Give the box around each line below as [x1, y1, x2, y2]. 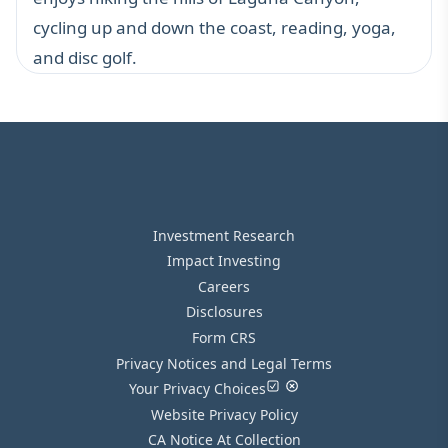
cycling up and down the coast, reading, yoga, [33, 15, 396, 39]
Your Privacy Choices [129, 379, 267, 399]
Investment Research [153, 225, 295, 245]
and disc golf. [33, 45, 137, 69]
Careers [198, 276, 250, 296]
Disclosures [185, 302, 263, 322]
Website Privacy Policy [150, 404, 298, 424]
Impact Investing [167, 251, 281, 271]
